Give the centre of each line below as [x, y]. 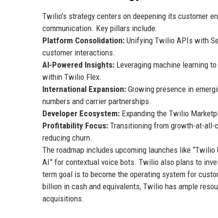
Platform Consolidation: [83, 40]
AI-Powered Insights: [78, 64]
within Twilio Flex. [72, 77]
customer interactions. [79, 52]
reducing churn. [67, 137]
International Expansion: [84, 89]
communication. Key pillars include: [100, 28]
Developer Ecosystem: [81, 113]
